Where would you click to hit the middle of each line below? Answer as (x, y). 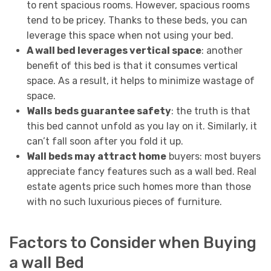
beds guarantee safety (113, 111)
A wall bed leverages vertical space (114, 51)
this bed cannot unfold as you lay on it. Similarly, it (142, 126)
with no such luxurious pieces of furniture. (124, 202)
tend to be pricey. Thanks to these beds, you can (137, 21)
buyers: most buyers (213, 157)
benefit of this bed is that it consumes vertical (132, 66)
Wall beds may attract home (96, 157)
